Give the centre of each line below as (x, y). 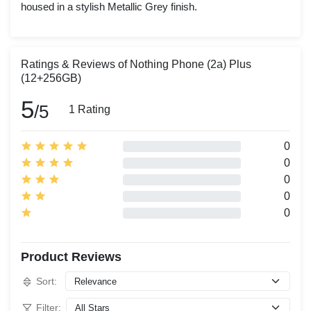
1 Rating (90, 109)
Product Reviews (71, 257)
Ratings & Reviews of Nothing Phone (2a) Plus (136, 64)
